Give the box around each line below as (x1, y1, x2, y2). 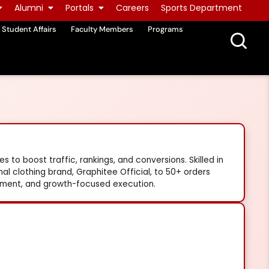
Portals (65, 2, 94, 14)
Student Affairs (1, 24, 56, 35)
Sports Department (161, 2, 242, 14)
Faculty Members (70, 24, 133, 35)
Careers (116, 2, 149, 14)
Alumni (14, 2, 43, 14)
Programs (147, 24, 183, 35)
